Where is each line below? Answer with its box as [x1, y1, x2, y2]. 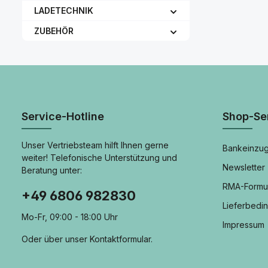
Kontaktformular [90, 234, 151, 244]
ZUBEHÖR [34, 26, 74, 36]
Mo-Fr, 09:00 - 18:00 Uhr [22, 212, 118, 222]
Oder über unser [22, 234, 90, 244]
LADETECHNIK [34, 5, 93, 16]
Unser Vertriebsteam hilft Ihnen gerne [22, 140, 169, 150]
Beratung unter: [22, 165, 82, 175]
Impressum [223, 220, 264, 230]
